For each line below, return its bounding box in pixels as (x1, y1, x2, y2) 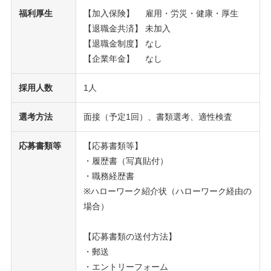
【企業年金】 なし (83, 53, 162, 64)
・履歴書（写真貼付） (83, 155, 168, 166)
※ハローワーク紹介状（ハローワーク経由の (83, 186, 252, 196)
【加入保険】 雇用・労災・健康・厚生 (83, 8, 238, 18)
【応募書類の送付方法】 (83, 231, 177, 241)
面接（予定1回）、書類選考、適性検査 (83, 111, 232, 122)
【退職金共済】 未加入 (83, 23, 171, 33)
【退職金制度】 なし (83, 38, 162, 48)
